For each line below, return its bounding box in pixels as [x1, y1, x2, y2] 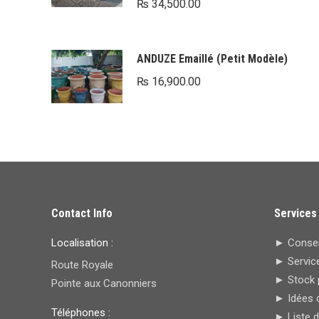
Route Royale [51, 258, 113, 271]
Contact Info [51, 206, 113, 220]
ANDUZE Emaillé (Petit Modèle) [137, 52, 288, 66]
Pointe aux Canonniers [51, 276, 157, 290]
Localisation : [51, 236, 113, 249]
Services [273, 206, 317, 220]
